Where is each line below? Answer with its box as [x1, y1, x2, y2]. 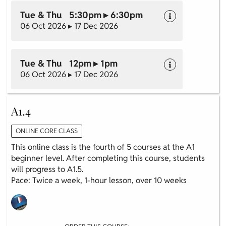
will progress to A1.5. [11, 164, 85, 175]
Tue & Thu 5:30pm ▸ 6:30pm [20, 9, 143, 21]
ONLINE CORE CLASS [16, 127, 78, 136]
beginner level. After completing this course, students [11, 153, 205, 164]
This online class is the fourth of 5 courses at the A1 [11, 142, 195, 153]
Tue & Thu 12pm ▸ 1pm [20, 58, 118, 70]
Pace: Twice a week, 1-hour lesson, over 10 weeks [11, 175, 187, 186]
